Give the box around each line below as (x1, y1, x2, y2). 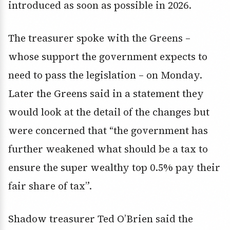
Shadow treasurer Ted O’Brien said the (8, 212, 193, 226)
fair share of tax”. (8, 179, 92, 193)
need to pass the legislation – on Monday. (8, 68, 202, 82)
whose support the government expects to (8, 50, 207, 64)
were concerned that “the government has (8, 124, 208, 138)
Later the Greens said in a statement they (8, 87, 204, 101)
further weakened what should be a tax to (8, 142, 208, 156)
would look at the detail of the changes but (8, 105, 209, 119)
